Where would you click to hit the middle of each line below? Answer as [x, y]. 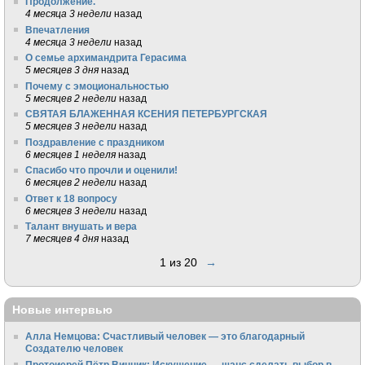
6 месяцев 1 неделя [71, 154]
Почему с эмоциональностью [97, 86]
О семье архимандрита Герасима [106, 58]
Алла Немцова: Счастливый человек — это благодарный [165, 336]
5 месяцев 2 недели [71, 98]
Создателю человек [75, 349]
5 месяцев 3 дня [62, 70]
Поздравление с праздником [95, 142]
